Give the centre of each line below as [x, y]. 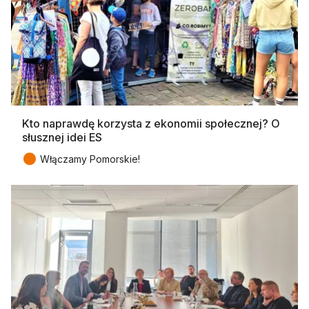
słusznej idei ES [62, 137]
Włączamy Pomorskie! [90, 159]
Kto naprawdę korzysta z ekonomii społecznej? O [151, 123]
